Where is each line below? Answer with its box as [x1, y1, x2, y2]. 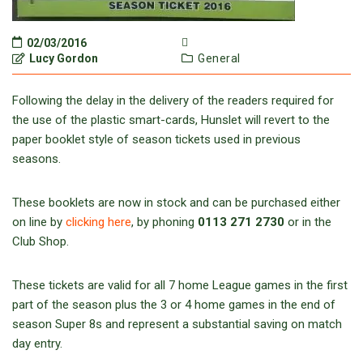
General [198, 52, 241, 65]
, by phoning [131, 215, 198, 229]
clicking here [66, 215, 131, 229]
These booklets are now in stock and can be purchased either [12, 195, 340, 210]
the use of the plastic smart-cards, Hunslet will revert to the [12, 113, 330, 127]
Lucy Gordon [27, 52, 98, 65]
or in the [284, 215, 331, 229]
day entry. [12, 336, 62, 351]
